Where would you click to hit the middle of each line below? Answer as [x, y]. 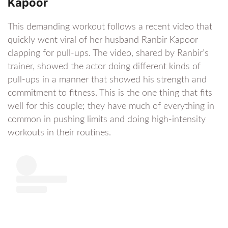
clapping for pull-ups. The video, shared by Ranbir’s [108, 53]
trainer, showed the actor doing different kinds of [104, 66]
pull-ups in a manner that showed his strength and [107, 80]
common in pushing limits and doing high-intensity [107, 119]
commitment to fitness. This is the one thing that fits [110, 93]
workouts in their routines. [59, 133]
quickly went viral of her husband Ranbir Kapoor [103, 40]
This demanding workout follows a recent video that [110, 27]
